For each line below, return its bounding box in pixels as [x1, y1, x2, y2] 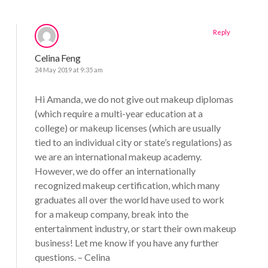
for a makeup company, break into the [34, 208, 188, 220]
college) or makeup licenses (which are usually [34, 121, 221, 133]
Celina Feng [34, 51, 81, 63]
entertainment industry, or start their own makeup [34, 222, 236, 234]
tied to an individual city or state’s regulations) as [34, 136, 232, 148]
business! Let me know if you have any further [34, 236, 219, 248]
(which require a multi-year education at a [34, 107, 203, 119]
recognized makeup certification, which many [34, 179, 220, 191]
